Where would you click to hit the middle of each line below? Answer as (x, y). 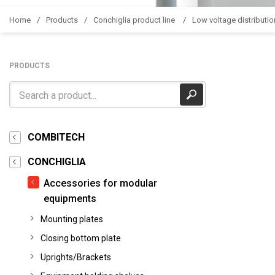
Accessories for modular (100, 183)
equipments (70, 199)
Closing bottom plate (81, 238)
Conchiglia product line (135, 20)
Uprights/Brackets (76, 257)
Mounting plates (72, 219)
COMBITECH (56, 137)
